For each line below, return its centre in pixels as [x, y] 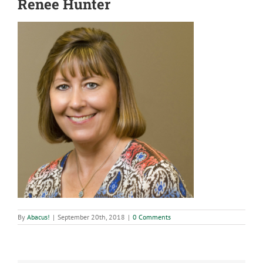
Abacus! [38, 217]
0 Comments [152, 217]
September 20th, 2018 [91, 217]
